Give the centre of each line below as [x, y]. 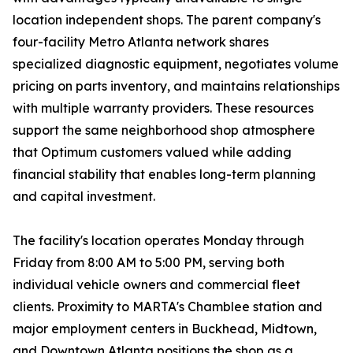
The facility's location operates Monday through [158, 241]
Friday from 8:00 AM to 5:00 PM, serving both [149, 263]
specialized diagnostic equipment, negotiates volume [176, 64]
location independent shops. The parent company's [167, 20]
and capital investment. [84, 197]
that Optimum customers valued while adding [152, 152]
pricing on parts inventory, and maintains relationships [176, 86]
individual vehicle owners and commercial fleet [156, 285]
